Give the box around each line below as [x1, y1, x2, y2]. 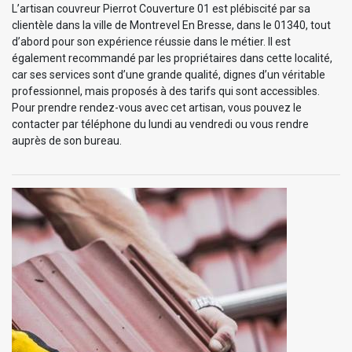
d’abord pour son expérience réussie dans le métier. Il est [12, 35, 291, 48]
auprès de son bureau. [12, 134, 122, 147]
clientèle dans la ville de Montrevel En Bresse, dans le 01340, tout [12, 18, 331, 31]
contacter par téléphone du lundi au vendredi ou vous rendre [12, 117, 309, 130]
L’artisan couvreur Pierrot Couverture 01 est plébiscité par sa [12, 2, 310, 15]
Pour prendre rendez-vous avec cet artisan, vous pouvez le [12, 101, 302, 114]
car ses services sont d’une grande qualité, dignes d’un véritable [12, 68, 325, 81]
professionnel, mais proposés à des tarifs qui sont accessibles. [12, 84, 320, 97]
